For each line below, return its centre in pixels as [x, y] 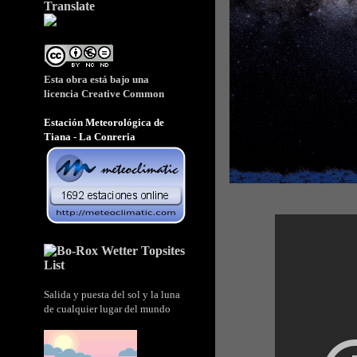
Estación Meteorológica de [104, 122]
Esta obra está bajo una [96, 79]
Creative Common [122, 94]
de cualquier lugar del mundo [107, 309]
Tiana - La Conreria [90, 137]
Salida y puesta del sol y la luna [112, 294]
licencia [61, 94]
